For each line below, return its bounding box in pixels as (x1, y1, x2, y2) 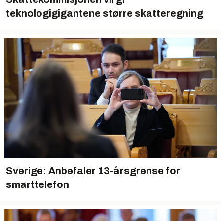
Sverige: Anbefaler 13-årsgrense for (6, 165, 180, 176)
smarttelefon (6, 179, 69, 190)
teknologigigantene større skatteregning (6, 8, 203, 19)
